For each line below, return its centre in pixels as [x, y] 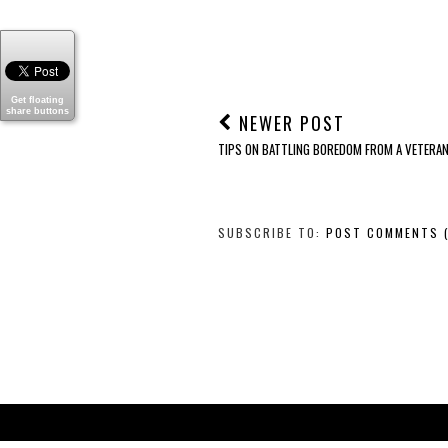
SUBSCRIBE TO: [272, 232]
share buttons [37, 111]
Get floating [37, 100]
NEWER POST [289, 122]
